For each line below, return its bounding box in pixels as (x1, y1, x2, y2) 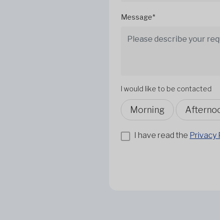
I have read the (134, 131, 190, 140)
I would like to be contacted (121, 84, 212, 93)
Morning (130, 104, 165, 115)
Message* (121, 12, 155, 21)
